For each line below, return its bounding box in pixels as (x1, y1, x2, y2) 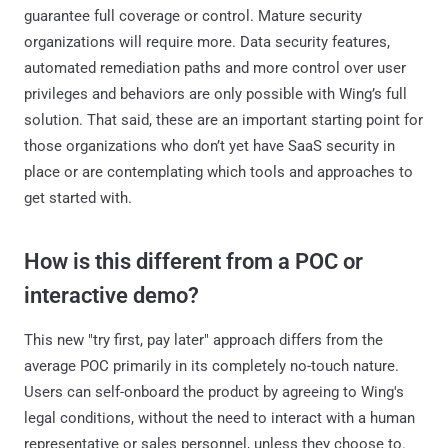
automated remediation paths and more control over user (24, 58, 406, 77)
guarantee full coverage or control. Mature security (24, 6, 362, 25)
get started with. (24, 188, 132, 207)
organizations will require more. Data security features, (24, 32, 390, 51)
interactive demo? (24, 282, 204, 308)
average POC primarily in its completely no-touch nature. (24, 356, 399, 375)
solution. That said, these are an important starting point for (24, 110, 423, 129)
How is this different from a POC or (24, 248, 363, 274)
